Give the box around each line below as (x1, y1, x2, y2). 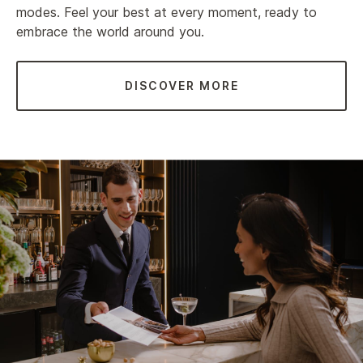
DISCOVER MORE (124, 78, 239, 92)
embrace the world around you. (16, 23, 204, 40)
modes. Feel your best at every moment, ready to (16, 3, 317, 20)
